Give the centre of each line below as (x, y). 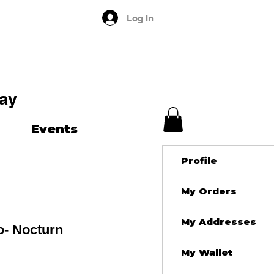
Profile (199, 160)
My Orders (209, 191)
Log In (140, 18)
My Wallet (207, 252)
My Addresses (219, 221)
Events (54, 129)
